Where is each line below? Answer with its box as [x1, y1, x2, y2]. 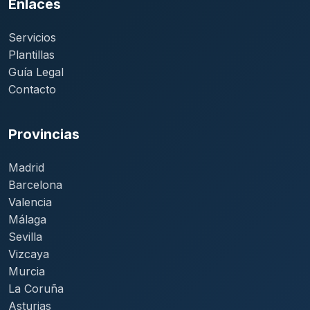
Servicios [8, 30, 56, 45]
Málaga [8, 212, 46, 227]
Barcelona [8, 178, 62, 192]
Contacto [8, 82, 56, 97]
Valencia [8, 195, 52, 210]
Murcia [8, 264, 45, 279]
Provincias [8, 126, 80, 143]
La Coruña [8, 282, 64, 296]
